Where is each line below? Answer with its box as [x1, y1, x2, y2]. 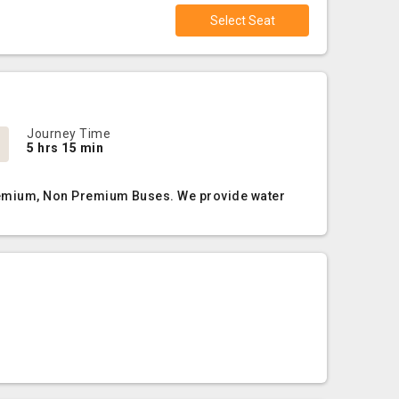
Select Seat [209, 13, 275, 28]
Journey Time [27, 126, 111, 141]
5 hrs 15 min [27, 141, 104, 155]
